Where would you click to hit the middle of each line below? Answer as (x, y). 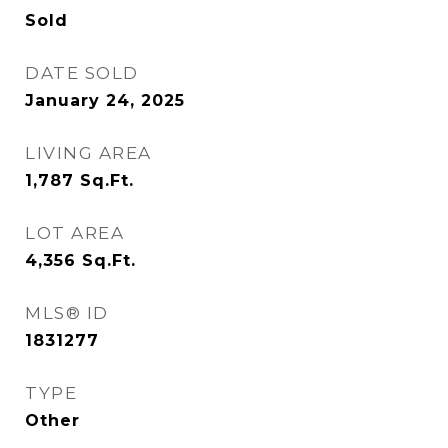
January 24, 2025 (105, 100)
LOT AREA (74, 233)
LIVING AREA (88, 153)
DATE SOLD (82, 73)
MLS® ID (67, 313)
